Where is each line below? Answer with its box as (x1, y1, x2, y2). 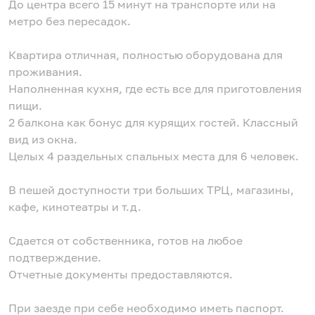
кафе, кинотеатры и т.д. (8, 200, 141, 214)
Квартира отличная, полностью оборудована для (8, 48, 283, 62)
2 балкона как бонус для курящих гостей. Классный (8, 115, 298, 129)
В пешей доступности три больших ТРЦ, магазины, (8, 183, 294, 197)
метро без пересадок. (8, 14, 131, 28)
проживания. (8, 65, 82, 79)
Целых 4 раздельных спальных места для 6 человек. (8, 149, 299, 163)
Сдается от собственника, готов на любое (8, 233, 243, 247)
